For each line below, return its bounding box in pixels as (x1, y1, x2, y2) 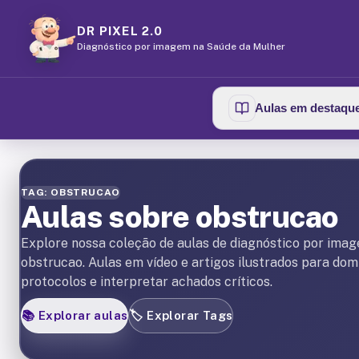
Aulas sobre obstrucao (21, 199, 339, 235)
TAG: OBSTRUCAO (21, 187, 121, 198)
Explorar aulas (38, 309, 128, 322)
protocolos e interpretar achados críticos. (21, 274, 272, 289)
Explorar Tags (147, 309, 233, 322)
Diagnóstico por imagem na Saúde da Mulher (77, 40, 285, 52)
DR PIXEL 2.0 (77, 23, 163, 38)
